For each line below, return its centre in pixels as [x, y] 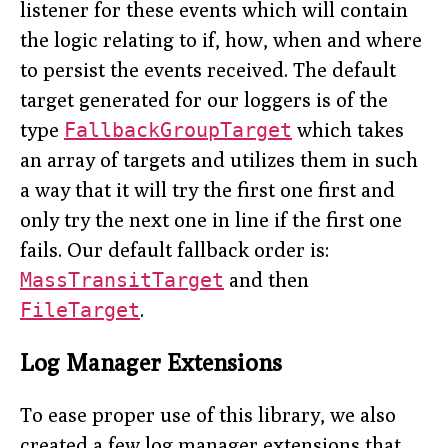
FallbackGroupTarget [178, 130]
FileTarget [80, 310]
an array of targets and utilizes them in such [219, 160]
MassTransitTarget [122, 280]
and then [266, 280]
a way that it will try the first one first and [207, 190]
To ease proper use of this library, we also [208, 414]
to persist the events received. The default [208, 70]
